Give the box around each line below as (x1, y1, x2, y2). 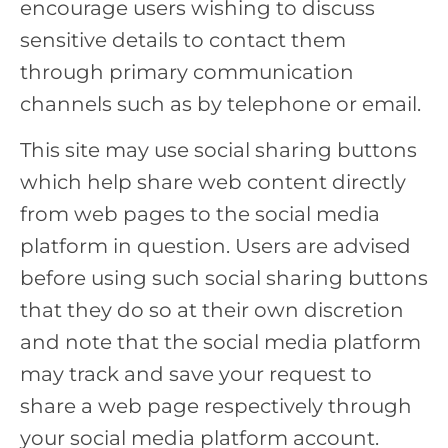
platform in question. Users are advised (20, 234, 411, 259)
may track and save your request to (20, 362, 372, 387)
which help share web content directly (20, 170, 406, 195)
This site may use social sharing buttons (20, 138, 417, 163)
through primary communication (20, 59, 354, 84)
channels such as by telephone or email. (20, 91, 421, 116)
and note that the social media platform (20, 330, 421, 355)
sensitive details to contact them (20, 27, 346, 52)
